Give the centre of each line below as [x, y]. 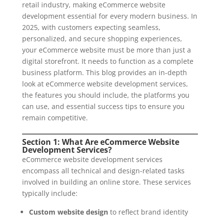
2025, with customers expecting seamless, [91, 27]
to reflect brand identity [148, 212]
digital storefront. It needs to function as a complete [108, 61]
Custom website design [68, 212]
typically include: [50, 193]
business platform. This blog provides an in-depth [104, 72]
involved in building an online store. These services [106, 182]
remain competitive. [55, 118]
